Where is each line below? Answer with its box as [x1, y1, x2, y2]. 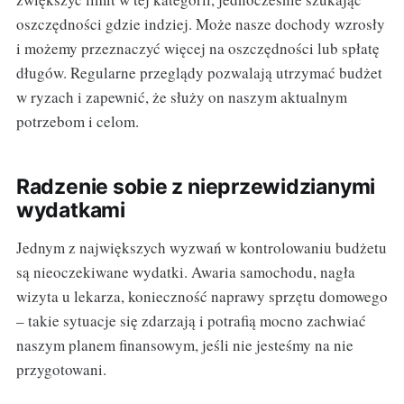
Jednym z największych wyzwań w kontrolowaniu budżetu [15, 236, 387, 258]
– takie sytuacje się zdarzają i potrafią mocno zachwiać [15, 309, 366, 331]
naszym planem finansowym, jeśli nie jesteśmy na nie [15, 334, 353, 355]
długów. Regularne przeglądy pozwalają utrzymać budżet [15, 61, 382, 83]
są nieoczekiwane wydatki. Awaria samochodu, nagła [15, 261, 355, 282]
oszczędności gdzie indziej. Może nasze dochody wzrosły [15, 13, 385, 34]
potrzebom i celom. [15, 110, 139, 132]
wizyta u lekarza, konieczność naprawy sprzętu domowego [15, 285, 388, 307]
